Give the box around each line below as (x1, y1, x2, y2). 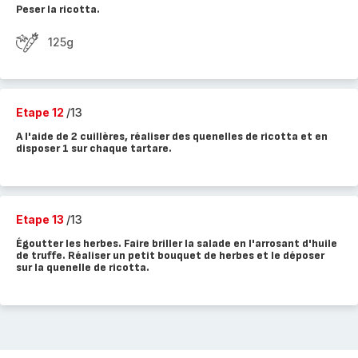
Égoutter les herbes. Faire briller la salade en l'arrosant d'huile (16, 237, 337, 250)
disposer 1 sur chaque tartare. (16, 141, 172, 155)
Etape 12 (16, 105, 66, 119)
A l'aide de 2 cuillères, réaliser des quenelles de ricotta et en (16, 129, 328, 143)
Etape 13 (16, 213, 66, 226)
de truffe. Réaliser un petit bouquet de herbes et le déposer (16, 249, 324, 262)
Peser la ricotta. (16, 2, 100, 16)
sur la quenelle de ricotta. (16, 261, 149, 274)
